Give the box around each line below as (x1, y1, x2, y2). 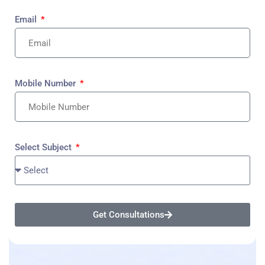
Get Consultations (93, 209, 164, 220)
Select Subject (15, 142, 74, 153)
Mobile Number (15, 78, 78, 89)
